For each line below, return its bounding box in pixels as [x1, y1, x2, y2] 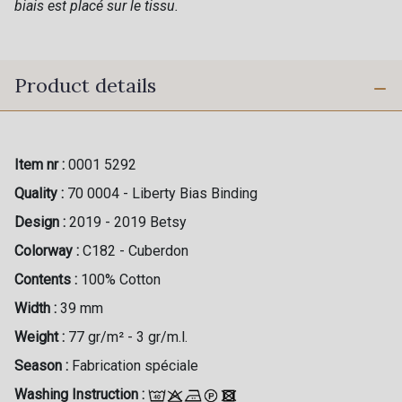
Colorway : [14, 241, 79, 259]
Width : [14, 299, 57, 317]
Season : [14, 356, 68, 374]
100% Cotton [81, 270, 161, 288]
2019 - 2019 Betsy [69, 213, 187, 231]
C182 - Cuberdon [83, 241, 188, 259]
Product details [14, 72, 156, 98]
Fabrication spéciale [72, 356, 198, 374]
